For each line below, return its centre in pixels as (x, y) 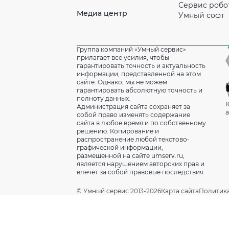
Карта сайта (180, 191)
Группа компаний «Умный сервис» (131, 49)
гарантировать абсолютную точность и (140, 90)
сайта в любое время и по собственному (141, 123)
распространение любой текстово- (133, 139)
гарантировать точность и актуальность (141, 66)
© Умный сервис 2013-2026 (119, 191)
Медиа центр (102, 13)
